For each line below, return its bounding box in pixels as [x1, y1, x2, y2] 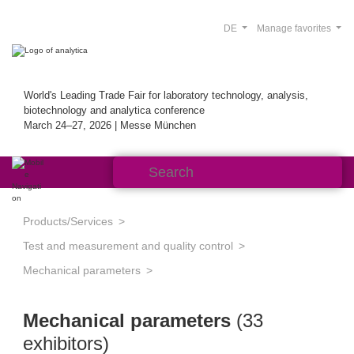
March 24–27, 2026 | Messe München [24, 119, 196, 131]
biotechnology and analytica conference [24, 104, 205, 116]
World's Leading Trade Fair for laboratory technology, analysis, [24, 89, 308, 101]
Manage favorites [256, 23, 333, 34]
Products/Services [23, 215, 113, 228]
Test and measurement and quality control [23, 239, 233, 252]
